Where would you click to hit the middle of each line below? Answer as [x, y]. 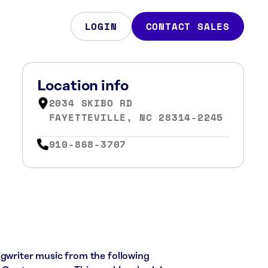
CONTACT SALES [188, 26]
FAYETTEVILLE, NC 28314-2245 [136, 117]
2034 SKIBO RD [91, 103]
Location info [83, 86]
